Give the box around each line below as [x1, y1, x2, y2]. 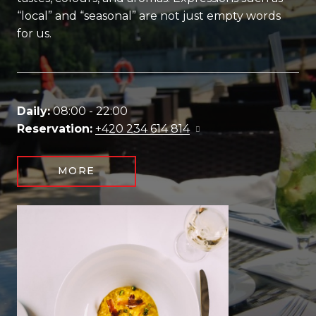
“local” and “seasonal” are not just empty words [17, 9, 281, 23]
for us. [17, 27, 51, 41]
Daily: [17, 104, 50, 119]
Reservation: [17, 122, 92, 136]
